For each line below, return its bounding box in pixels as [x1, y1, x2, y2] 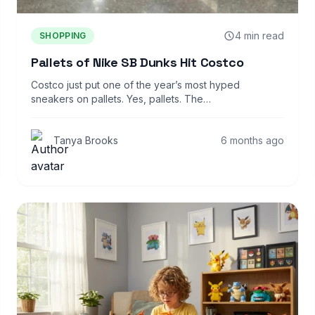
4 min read [235, 30, 284, 42]
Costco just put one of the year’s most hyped [31, 79, 240, 91]
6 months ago [221, 134, 284, 147]
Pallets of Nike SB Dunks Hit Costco [31, 54, 244, 71]
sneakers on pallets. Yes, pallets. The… [31, 93, 211, 105]
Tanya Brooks [53, 134, 118, 147]
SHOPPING [39, 30, 86, 41]
